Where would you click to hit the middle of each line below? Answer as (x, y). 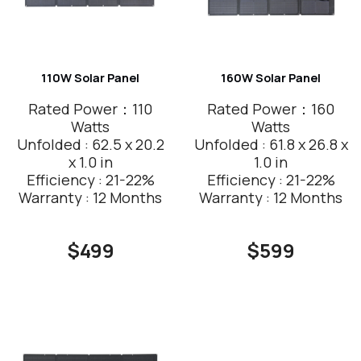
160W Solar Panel (271, 78)
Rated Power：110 (90, 108)
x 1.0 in (90, 162)
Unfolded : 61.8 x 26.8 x (271, 144)
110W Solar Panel (90, 78)
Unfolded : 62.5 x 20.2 (90, 144)
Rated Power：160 (271, 108)
